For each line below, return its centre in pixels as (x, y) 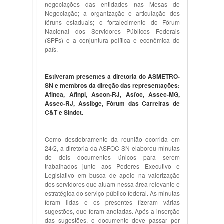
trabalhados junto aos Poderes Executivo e (112, 166)
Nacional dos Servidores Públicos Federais (112, 31)
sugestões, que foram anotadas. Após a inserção (112, 211)
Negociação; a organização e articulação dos (112, 13)
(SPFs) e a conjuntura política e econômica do (112, 40)
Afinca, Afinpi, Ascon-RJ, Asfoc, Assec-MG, (112, 94)
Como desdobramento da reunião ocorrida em (112, 139)
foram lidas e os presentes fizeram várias (112, 202)
